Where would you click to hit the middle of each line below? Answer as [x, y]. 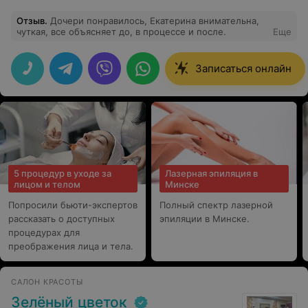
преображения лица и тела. [71, 246]
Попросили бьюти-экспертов [73, 205]
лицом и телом [47, 184]
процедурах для [44, 232]
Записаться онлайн [243, 68]
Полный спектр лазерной [216, 205]
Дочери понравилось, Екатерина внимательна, [100, 21]
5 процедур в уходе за [63, 173]
